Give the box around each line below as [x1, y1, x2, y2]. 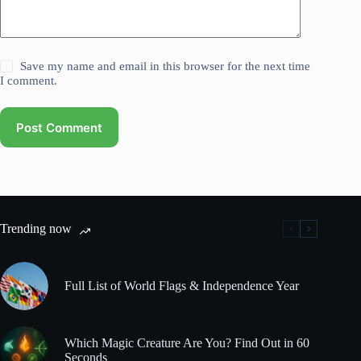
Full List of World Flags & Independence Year [64, 279, 299, 293]
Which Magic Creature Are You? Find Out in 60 [64, 336, 309, 351]
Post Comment [16, 119, 102, 135]
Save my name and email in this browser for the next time [20, 60, 311, 73]
